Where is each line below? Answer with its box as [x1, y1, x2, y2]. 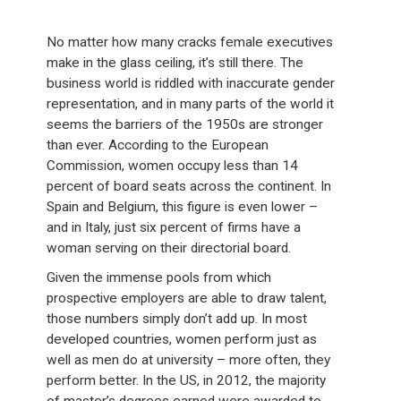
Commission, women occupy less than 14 [47, 158, 299, 175]
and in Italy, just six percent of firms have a [47, 219, 302, 236]
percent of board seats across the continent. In [47, 178, 332, 195]
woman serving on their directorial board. [47, 240, 292, 257]
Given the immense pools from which [47, 269, 272, 286]
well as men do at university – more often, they [47, 352, 331, 369]
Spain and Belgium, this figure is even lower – [47, 199, 319, 216]
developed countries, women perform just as [47, 331, 318, 348]
